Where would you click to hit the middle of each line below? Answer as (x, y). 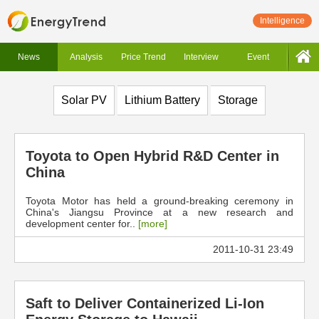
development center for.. (82, 224)
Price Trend (144, 57)
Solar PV (84, 100)
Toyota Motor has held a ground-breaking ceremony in (159, 201)
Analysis (86, 57)
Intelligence (282, 21)
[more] (153, 224)
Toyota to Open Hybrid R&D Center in (152, 156)
